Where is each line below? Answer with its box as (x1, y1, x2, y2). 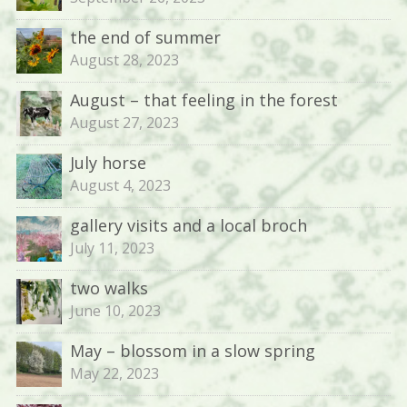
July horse (69, 152, 146, 174)
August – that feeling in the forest (69, 89, 338, 111)
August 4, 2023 (69, 175, 171, 195)
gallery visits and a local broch (69, 214, 307, 236)
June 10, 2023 (69, 301, 161, 321)
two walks (69, 277, 148, 299)
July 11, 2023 (69, 238, 154, 258)
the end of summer (69, 26, 221, 48)
